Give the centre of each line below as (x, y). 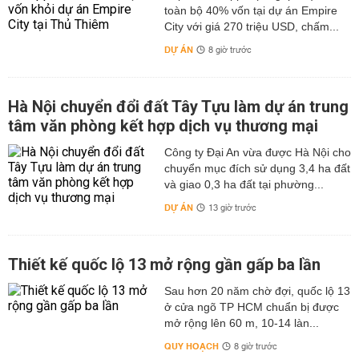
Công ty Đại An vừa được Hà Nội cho (257, 152)
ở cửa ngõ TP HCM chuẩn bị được (251, 307)
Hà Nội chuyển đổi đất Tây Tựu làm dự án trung (178, 107)
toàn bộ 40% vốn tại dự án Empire (250, 10)
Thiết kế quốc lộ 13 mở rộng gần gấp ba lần (164, 264)
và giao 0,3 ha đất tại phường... (244, 184)
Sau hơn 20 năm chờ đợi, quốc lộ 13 (257, 291)
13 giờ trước (232, 208)
